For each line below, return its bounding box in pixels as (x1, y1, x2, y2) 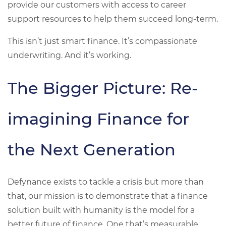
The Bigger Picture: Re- (8, 78, 198, 98)
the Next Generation (8, 140, 176, 159)
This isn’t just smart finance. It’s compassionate (8, 36, 197, 46)
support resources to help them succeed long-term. (8, 14, 218, 24)
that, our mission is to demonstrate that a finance (8, 191, 208, 201)
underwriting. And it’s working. (8, 50, 131, 60)
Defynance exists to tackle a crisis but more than (8, 177, 204, 187)
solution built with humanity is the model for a (8, 205, 195, 215)
